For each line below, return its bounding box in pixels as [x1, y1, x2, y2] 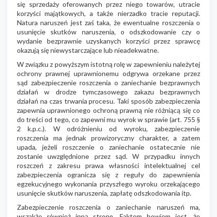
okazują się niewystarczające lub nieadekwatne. [17, 46, 159, 54]
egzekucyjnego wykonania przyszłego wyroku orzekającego [17, 179, 200, 188]
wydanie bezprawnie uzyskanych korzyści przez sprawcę [17, 36, 200, 45]
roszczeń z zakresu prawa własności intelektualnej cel [17, 161, 200, 170]
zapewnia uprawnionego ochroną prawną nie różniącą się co [17, 106, 200, 114]
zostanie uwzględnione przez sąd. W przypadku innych [17, 152, 200, 160]
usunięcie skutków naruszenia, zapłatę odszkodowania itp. [17, 188, 191, 197]
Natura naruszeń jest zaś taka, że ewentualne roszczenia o [17, 18, 200, 27]
